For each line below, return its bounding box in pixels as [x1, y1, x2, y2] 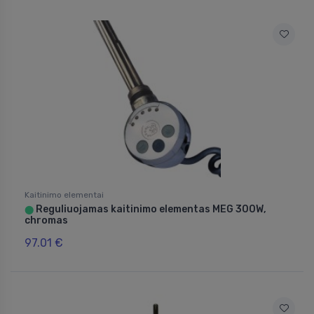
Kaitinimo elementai [25, 190, 104, 200]
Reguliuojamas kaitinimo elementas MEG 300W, [34, 203, 266, 216]
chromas [25, 214, 68, 227]
